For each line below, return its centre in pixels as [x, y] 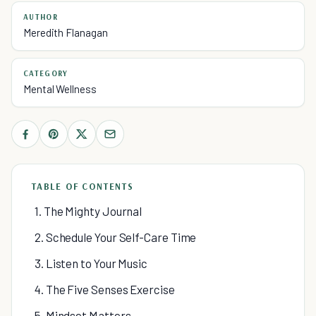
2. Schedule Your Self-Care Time [116, 237]
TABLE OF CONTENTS [83, 186]
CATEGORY [46, 73]
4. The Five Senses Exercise [105, 289]
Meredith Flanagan [66, 32]
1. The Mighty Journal [89, 211]
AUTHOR [41, 17]
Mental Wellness [60, 89]
